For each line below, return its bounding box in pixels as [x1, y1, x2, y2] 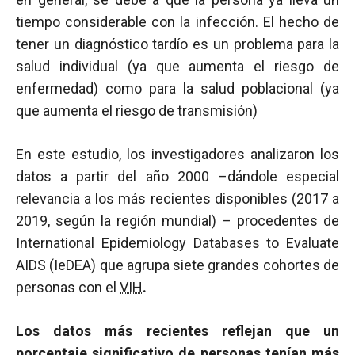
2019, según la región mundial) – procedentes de [16, 212, 339, 229]
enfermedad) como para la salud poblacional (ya [16, 80, 339, 97]
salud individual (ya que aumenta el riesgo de [16, 58, 339, 74]
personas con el [16, 279, 120, 296]
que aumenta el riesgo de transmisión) [16, 102, 258, 119]
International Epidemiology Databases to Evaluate [16, 235, 339, 251]
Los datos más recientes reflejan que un [16, 323, 339, 339]
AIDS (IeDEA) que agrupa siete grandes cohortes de [16, 257, 339, 273]
